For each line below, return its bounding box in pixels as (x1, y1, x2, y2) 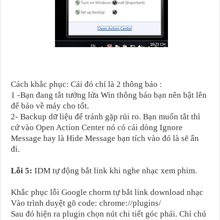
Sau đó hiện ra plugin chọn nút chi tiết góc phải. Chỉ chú (11, 209, 207, 219)
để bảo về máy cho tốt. (11, 101, 91, 110)
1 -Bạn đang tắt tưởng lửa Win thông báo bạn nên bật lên (11, 90, 207, 100)
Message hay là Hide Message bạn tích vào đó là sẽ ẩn (11, 133, 199, 143)
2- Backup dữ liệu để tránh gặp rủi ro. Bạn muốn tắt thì (11, 111, 201, 121)
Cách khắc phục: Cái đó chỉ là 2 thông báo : (11, 79, 163, 89)
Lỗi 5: (11, 165, 33, 175)
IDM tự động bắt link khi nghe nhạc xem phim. (32, 165, 197, 175)
